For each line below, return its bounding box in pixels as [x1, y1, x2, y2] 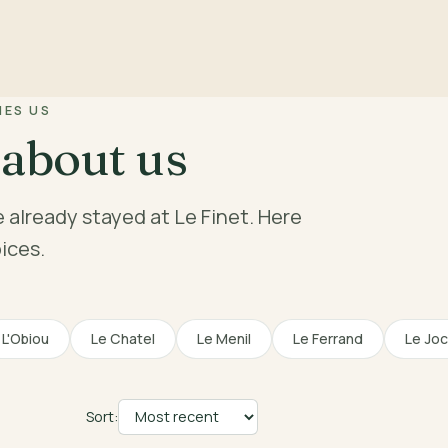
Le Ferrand [292, 328, 363, 348]
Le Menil [196, 328, 251, 348]
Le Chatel [90, 328, 155, 348]
